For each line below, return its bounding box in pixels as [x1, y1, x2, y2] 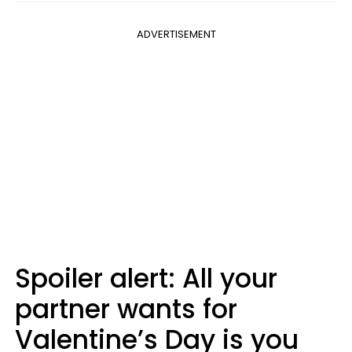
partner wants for [15, 291, 237, 328]
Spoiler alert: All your [15, 260, 277, 297]
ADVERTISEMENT [136, 27, 216, 42]
